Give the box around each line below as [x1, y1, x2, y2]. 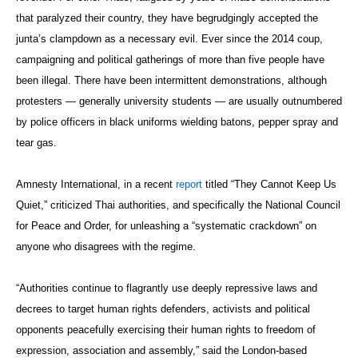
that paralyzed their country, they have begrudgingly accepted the [16, 11, 318, 24]
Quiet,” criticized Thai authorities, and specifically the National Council [16, 198, 340, 211]
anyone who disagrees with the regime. [16, 240, 196, 253]
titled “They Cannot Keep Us [202, 177, 336, 190]
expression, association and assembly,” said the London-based [16, 344, 307, 356]
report [176, 177, 202, 190]
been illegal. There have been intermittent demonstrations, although [16, 74, 327, 86]
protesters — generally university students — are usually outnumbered [16, 94, 342, 107]
